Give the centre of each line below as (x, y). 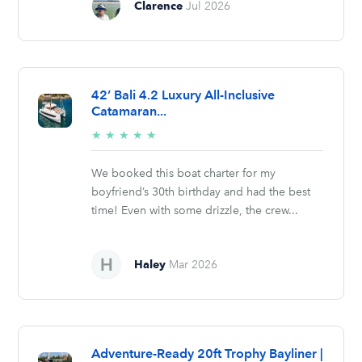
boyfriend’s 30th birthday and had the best (201, 192)
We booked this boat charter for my (184, 173)
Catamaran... (129, 111)
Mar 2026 (194, 264)
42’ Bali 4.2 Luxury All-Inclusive (183, 95)
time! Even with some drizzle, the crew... (195, 210)
